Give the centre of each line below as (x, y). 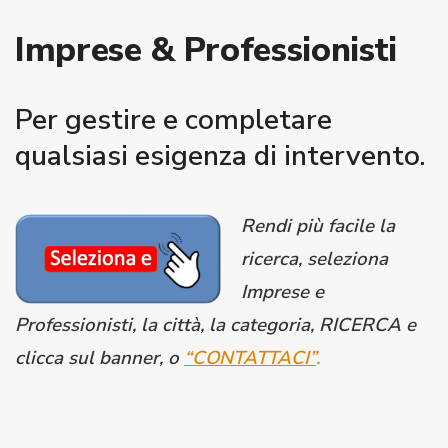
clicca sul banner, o (99, 358)
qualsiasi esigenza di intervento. (220, 156)
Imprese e (282, 292)
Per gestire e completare (173, 120)
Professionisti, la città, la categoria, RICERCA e (215, 325)
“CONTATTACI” (250, 358)
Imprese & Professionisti (206, 50)
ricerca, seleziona (314, 259)
